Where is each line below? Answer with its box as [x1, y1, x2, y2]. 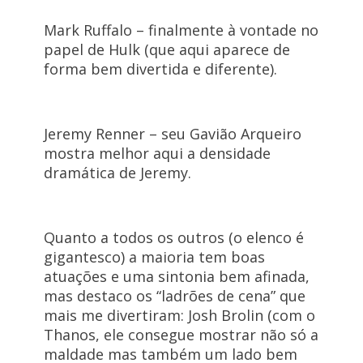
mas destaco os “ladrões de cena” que [43, 286, 305, 306]
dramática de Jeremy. [43, 163, 191, 183]
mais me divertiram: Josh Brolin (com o [43, 305, 315, 326]
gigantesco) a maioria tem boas [43, 247, 265, 267]
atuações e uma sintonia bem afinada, [43, 267, 310, 287]
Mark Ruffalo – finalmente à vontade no [43, 20, 318, 41]
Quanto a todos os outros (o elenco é [43, 228, 304, 248]
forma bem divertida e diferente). [43, 59, 277, 79]
